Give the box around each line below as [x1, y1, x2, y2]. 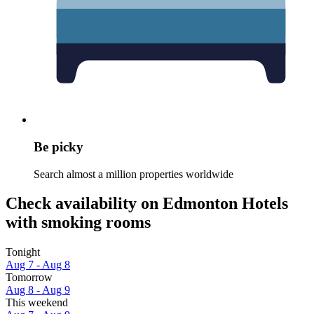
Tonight [6, 246, 40, 259]
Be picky [34, 139, 83, 154]
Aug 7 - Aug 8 [6, 259, 70, 271]
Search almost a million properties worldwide [34, 168, 233, 180]
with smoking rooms [6, 213, 151, 232]
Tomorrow [6, 271, 53, 284]
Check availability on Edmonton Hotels [6, 194, 288, 213]
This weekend [6, 296, 68, 309]
